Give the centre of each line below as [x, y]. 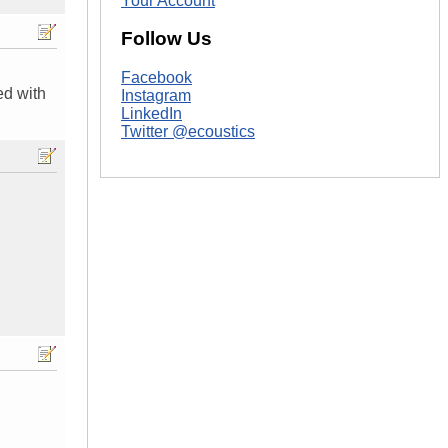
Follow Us [166, 39]
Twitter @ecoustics [188, 131]
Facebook [156, 77]
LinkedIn [151, 113]
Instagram [156, 95]
